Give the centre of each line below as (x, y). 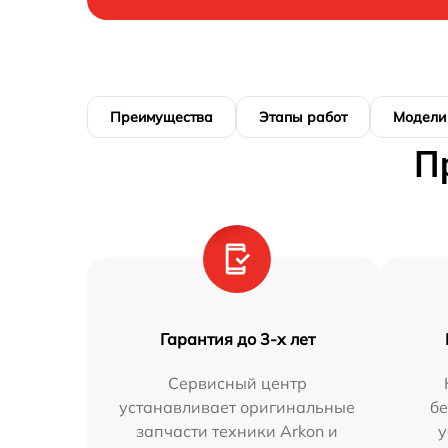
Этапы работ (303, 116)
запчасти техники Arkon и (237, 430)
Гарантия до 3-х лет (237, 338)
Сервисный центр (237, 382)
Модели (419, 116)
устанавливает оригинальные (237, 406)
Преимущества (161, 116)
